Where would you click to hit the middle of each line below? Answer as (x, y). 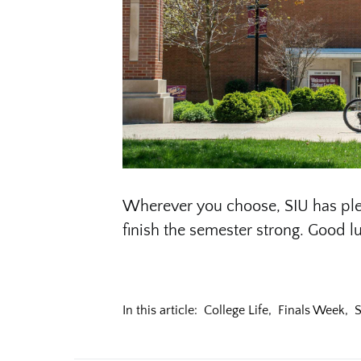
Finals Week (311, 310)
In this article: (160, 310)
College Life (236, 310)
